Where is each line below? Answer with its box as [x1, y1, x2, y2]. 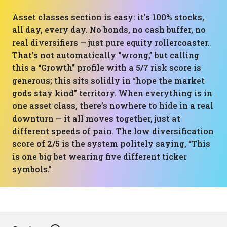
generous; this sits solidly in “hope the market [12, 75, 205, 86]
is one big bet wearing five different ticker [12, 151, 187, 162]
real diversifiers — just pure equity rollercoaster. [12, 37, 210, 48]
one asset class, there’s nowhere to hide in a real [12, 100, 213, 111]
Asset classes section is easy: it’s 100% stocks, [12, 12, 204, 22]
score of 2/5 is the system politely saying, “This [12, 138, 210, 149]
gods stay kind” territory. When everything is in [12, 88, 212, 98]
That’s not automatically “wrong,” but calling [12, 50, 199, 60]
